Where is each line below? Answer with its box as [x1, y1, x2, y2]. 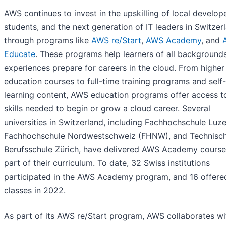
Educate [4, 49, 35, 60]
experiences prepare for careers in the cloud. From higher [4, 63, 224, 73]
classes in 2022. [4, 185, 66, 196]
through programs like [4, 35, 91, 46]
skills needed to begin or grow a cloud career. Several [4, 103, 210, 114]
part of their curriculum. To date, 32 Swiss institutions [4, 158, 210, 168]
